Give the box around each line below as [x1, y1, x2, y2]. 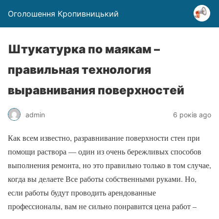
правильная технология [8, 63, 151, 77]
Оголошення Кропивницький [8, 9, 119, 19]
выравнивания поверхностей [8, 83, 184, 97]
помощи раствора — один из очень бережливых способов [8, 146, 201, 156]
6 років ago [173, 110, 211, 119]
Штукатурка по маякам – [8, 42, 160, 56]
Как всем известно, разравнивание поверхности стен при [8, 132, 200, 143]
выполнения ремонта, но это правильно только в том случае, [8, 160, 211, 170]
